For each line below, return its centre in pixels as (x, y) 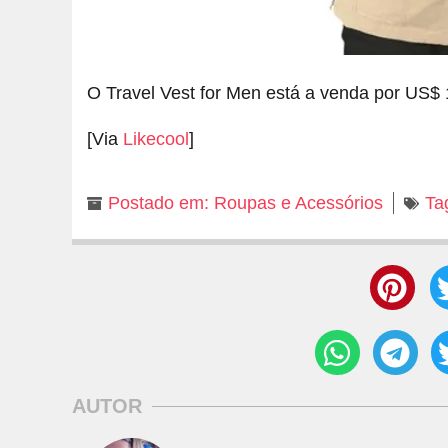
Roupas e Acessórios (298, 203)
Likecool (156, 138)
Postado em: (158, 203)
